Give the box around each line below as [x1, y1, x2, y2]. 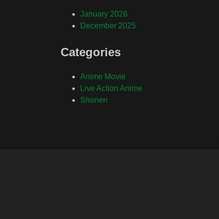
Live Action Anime [80, 84, 142, 92]
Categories [61, 45, 121, 59]
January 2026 [80, 10, 128, 19]
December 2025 [80, 22, 136, 30]
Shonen [80, 96, 108, 104]
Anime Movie [80, 72, 126, 81]
